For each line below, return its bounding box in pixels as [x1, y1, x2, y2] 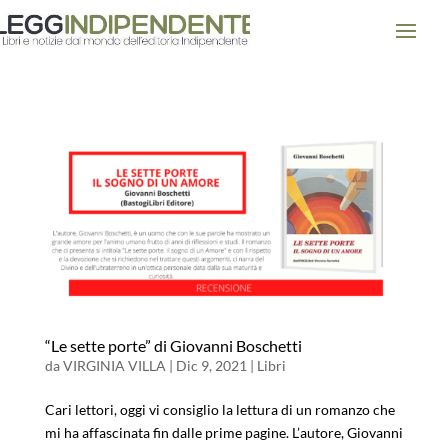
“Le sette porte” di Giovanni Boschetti [44, 335, 302, 355]
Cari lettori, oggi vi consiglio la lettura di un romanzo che [44, 400, 395, 418]
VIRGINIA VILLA [62, 356, 166, 374]
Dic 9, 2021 [175, 356, 247, 374]
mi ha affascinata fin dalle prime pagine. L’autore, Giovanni [44, 423, 403, 441]
